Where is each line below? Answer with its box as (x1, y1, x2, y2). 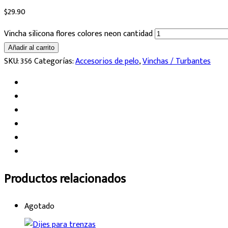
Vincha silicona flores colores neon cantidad (4, 26, 153, 41)
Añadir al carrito (8, 43, 54, 51)
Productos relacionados (4, 168, 126, 189)
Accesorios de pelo (75, 54, 139, 68)
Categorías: (34, 54, 75, 68)
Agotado (24, 199, 54, 213)
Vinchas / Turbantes (142, 54, 211, 68)
